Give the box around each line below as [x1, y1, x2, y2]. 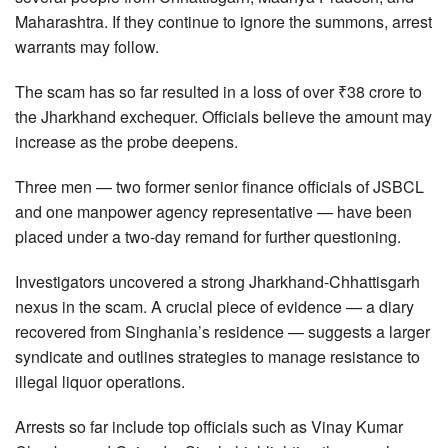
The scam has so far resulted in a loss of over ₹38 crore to [15, 80, 422, 104]
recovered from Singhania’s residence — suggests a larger [15, 320, 430, 344]
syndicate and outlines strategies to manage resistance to [15, 345, 420, 369]
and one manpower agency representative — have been [15, 200, 412, 224]
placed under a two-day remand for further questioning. [15, 225, 401, 249]
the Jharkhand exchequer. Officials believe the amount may [15, 105, 432, 129]
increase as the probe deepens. [15, 130, 238, 154]
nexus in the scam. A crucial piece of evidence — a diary [15, 295, 414, 319]
